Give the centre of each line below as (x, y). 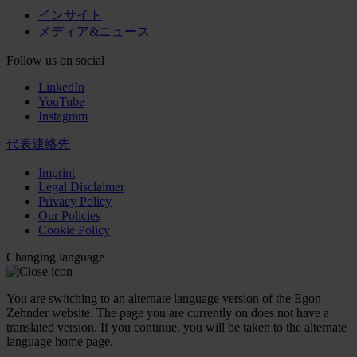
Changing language (55, 257)
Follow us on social (55, 60)
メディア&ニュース (94, 31)
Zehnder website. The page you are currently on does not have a (168, 312)
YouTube (61, 101)
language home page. (60, 341)
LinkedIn (61, 87)
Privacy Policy (75, 201)
